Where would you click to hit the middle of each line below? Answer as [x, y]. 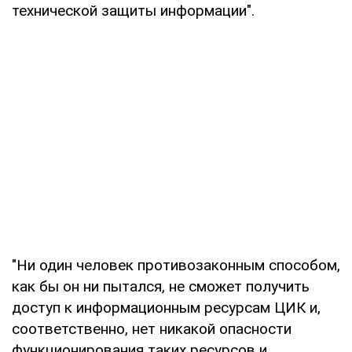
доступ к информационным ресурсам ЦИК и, [166, 307]
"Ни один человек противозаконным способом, [176, 265]
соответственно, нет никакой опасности [152, 328]
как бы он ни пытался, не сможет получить [161, 286]
